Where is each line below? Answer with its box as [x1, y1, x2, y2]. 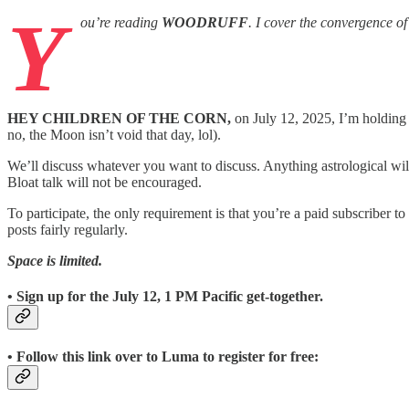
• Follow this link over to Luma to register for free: [7, 349, 319, 365]
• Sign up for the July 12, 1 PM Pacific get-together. [7, 288, 323, 305]
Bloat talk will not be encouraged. [7, 173, 202, 190]
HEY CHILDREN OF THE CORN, [7, 110, 235, 126]
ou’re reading [80, 14, 162, 30]
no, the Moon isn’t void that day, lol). [7, 126, 221, 142]
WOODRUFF [162, 14, 248, 30]
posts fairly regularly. [7, 221, 128, 237]
